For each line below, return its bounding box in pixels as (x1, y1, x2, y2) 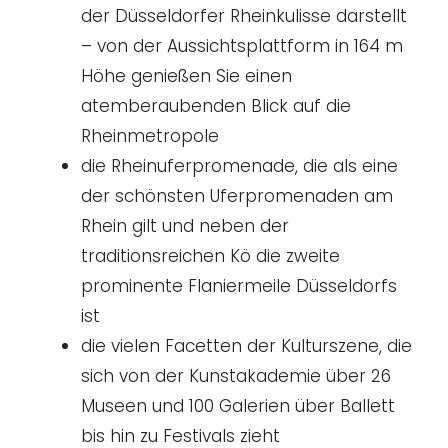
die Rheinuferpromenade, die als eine (81, 154, 398, 179)
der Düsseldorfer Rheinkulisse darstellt (81, 4, 407, 29)
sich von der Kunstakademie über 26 (81, 364, 391, 389)
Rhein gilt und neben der (81, 214, 289, 239)
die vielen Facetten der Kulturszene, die (81, 334, 412, 359)
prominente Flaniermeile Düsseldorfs (81, 274, 397, 299)
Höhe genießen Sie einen (81, 64, 292, 89)
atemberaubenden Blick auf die (81, 94, 351, 119)
